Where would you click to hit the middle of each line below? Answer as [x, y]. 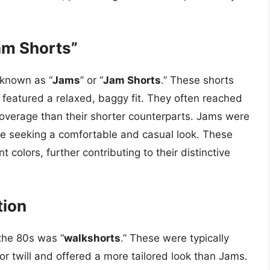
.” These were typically [175, 238]
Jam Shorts [132, 80]
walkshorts [92, 238]
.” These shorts [197, 80]
